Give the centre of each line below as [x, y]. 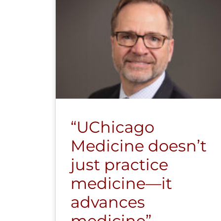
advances [108, 202]
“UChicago [112, 127]
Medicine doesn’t [139, 146]
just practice [119, 164]
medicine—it [121, 183]
